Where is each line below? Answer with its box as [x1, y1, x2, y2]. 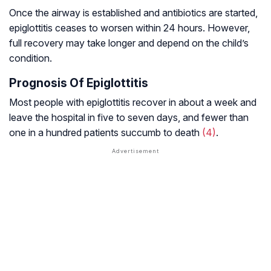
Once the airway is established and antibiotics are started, [9, 7, 258, 19]
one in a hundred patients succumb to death [9, 126, 202, 139]
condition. [9, 52, 52, 65]
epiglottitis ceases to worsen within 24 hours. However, [9, 22, 250, 34]
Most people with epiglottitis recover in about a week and [9, 96, 256, 109]
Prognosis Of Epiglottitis [9, 76, 148, 91]
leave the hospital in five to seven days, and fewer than [9, 111, 249, 124]
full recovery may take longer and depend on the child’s [9, 37, 249, 50]
